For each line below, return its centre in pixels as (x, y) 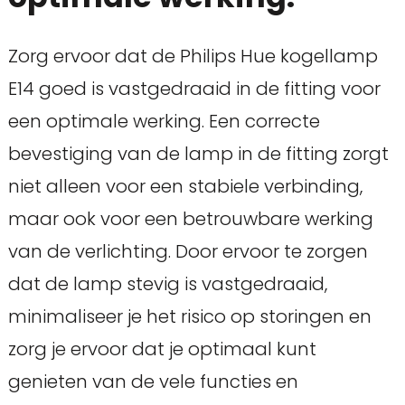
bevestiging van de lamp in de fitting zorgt (198, 154)
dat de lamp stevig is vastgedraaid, (167, 284)
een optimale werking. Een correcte (164, 122)
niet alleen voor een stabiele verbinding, (185, 187)
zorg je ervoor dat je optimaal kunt (162, 349)
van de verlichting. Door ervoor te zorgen (188, 252)
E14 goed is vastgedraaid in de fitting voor (194, 89)
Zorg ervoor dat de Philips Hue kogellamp (193, 57)
